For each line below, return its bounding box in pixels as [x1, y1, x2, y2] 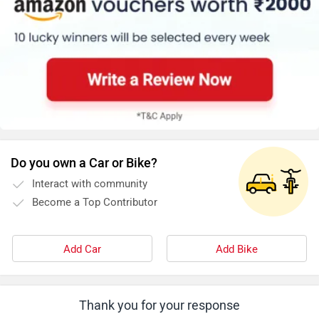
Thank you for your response [79, 298, 240, 314]
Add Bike [216, 243, 258, 256]
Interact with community [32, 177, 147, 191]
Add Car [63, 243, 101, 256]
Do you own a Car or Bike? [11, 155, 157, 172]
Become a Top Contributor [32, 196, 157, 209]
